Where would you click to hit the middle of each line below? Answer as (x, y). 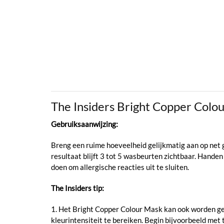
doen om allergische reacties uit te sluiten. (120, 167)
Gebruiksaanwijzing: (84, 124)
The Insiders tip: (77, 188)
